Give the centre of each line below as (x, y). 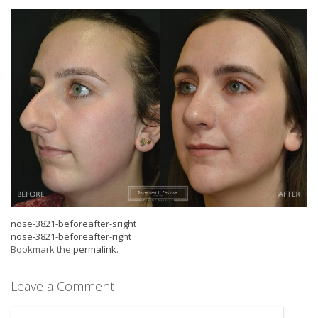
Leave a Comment (62, 286)
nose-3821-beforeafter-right (71, 237)
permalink (95, 250)
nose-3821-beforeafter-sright (73, 224)
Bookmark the (42, 250)
